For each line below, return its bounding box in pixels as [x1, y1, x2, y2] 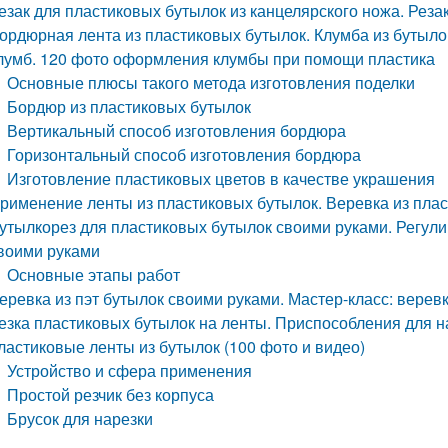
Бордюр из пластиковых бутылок [7, 95, 252, 118]
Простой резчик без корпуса [7, 383, 215, 406]
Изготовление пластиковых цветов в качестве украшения [7, 167, 436, 190]
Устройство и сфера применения [7, 359, 253, 382]
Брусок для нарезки [7, 407, 154, 430]
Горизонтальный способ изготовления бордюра [7, 143, 362, 166]
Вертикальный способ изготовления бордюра [7, 119, 347, 142]
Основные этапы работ [7, 263, 181, 286]
